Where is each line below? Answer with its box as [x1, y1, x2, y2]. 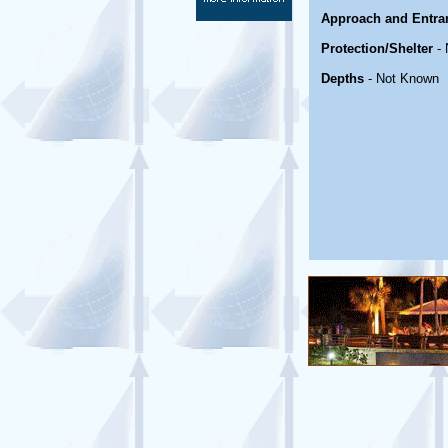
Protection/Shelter [321, 41, 433, 56]
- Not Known [364, 71, 439, 86]
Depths [321, 71, 364, 86]
